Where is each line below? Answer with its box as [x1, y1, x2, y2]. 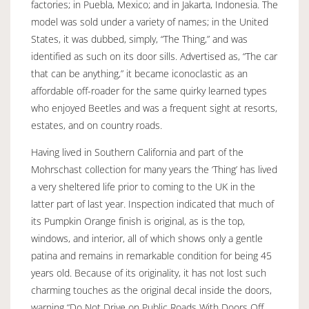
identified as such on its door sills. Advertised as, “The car [31, 49, 277, 63]
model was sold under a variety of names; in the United [31, 14, 268, 28]
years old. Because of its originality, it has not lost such [31, 266, 266, 279]
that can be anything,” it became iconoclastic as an [31, 66, 248, 80]
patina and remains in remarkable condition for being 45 [31, 248, 272, 262]
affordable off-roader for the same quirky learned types [31, 83, 267, 97]
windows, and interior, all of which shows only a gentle [31, 231, 263, 245]
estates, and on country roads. [31, 118, 162, 132]
